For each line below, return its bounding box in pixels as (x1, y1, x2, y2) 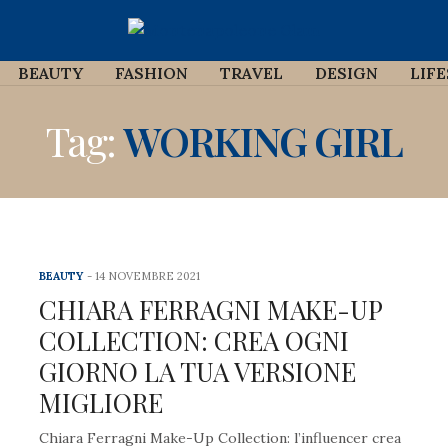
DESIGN (314, 63, 378, 83)
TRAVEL (219, 63, 283, 83)
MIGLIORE (39, 385, 163, 420)
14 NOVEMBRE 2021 (95, 269, 200, 283)
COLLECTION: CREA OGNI (39, 323, 349, 358)
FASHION (114, 63, 188, 83)
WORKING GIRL (123, 114, 402, 167)
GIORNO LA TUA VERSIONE (39, 354, 356, 389)
